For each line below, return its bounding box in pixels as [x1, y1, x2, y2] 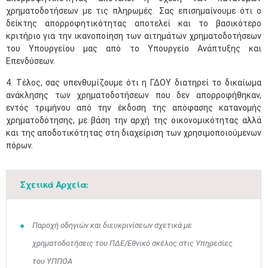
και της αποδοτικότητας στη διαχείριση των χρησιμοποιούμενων [6, 128, 261, 138]
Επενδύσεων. [6, 56, 57, 66]
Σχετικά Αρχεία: [20, 179, 89, 190]
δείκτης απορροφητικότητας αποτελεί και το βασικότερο [6, 19, 261, 28]
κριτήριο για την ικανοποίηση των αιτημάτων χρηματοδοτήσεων [6, 31, 261, 41]
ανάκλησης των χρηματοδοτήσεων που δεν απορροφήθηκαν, [6, 90, 261, 100]
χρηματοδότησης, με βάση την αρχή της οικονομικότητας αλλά [6, 115, 261, 125]
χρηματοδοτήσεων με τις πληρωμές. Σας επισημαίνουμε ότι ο [6, 6, 261, 16]
